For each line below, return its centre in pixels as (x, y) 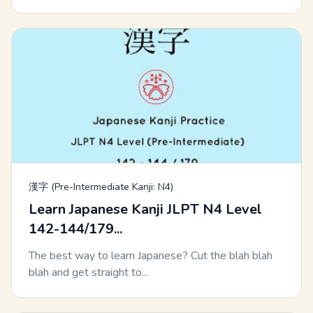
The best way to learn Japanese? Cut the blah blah (151, 256)
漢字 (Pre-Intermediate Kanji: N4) (101, 187)
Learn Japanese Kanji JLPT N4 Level (145, 210)
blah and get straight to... (88, 273)
